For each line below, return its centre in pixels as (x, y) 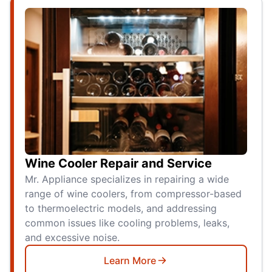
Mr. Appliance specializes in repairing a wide (127, 179)
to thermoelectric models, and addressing (121, 209)
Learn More (130, 261)
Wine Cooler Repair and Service (118, 164)
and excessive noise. (72, 238)
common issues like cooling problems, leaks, (127, 223)
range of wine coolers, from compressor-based (133, 194)
